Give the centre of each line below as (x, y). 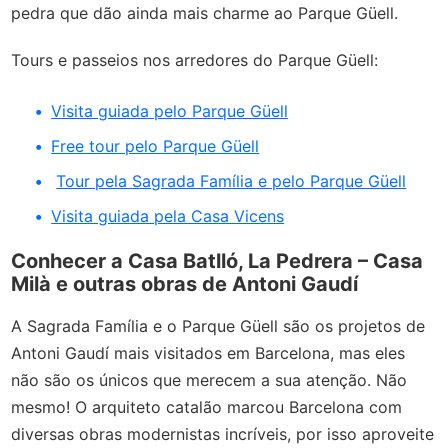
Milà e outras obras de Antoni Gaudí (185, 284)
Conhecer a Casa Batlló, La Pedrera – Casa (217, 261)
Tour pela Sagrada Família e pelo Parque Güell (231, 180)
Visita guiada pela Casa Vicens (168, 215)
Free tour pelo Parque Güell (155, 145)
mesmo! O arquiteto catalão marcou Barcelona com (207, 407)
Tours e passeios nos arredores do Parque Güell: (195, 59)
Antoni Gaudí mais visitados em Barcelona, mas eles (208, 353)
